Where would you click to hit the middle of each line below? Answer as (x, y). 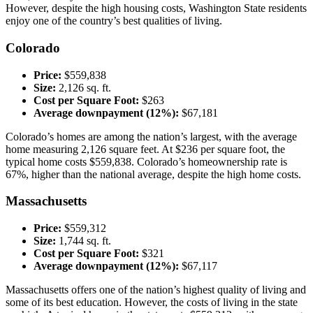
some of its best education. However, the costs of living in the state (152, 303)
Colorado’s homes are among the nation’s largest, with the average (151, 136)
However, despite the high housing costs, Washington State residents (156, 8)
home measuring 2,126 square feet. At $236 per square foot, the (145, 149)
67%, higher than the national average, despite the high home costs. (153, 174)
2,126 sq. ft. (83, 87)
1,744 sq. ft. (83, 241)
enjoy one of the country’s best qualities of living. (114, 21)
